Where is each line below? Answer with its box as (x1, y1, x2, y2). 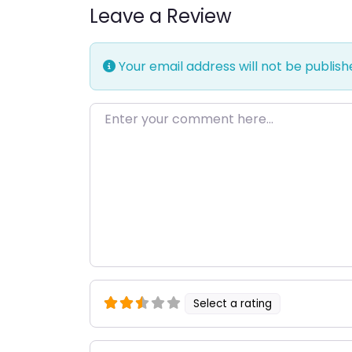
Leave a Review (90, 3, 232, 30)
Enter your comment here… (89, 104, 258, 123)
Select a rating (193, 295, 273, 311)
